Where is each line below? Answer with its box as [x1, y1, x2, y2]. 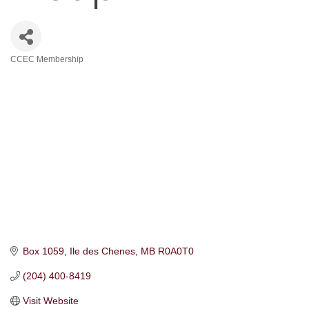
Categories [10, 64, 85, 81]
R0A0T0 [157, 246, 194, 257]
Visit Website [22, 295, 79, 307]
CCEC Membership [10, 54, 83, 65]
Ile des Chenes [69, 246, 135, 257]
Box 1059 [22, 246, 64, 257]
